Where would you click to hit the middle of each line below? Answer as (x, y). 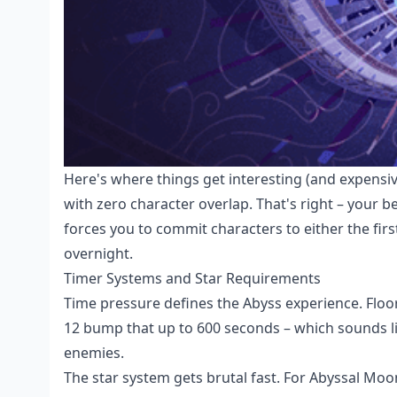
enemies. (94, 353)
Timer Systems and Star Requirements (192, 278)
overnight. (98, 253)
